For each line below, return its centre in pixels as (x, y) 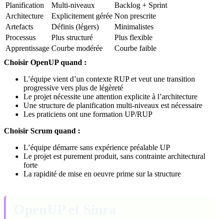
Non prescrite (135, 16)
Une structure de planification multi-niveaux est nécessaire (113, 105)
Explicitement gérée (82, 16)
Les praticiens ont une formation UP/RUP (88, 114)
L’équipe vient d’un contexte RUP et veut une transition (109, 79)
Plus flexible (133, 37)
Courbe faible (135, 48)
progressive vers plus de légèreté (73, 88)
